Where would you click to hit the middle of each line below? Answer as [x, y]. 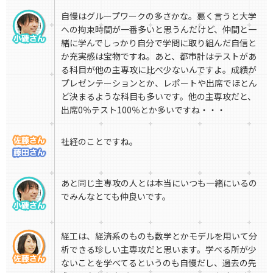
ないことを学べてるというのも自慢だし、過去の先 [159, 263]
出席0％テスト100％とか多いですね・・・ [143, 110]
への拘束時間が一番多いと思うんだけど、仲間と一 [159, 30]
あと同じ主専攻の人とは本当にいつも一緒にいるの [159, 183]
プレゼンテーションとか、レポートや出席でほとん [159, 83]
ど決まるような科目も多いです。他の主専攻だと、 [158, 97]
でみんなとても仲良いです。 [116, 197]
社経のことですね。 [99, 142]
